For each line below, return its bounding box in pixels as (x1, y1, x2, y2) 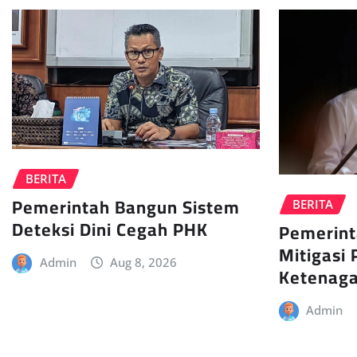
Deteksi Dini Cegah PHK (12, 213, 208, 247)
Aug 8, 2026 (110, 254, 178, 271)
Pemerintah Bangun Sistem (12, 190, 240, 225)
